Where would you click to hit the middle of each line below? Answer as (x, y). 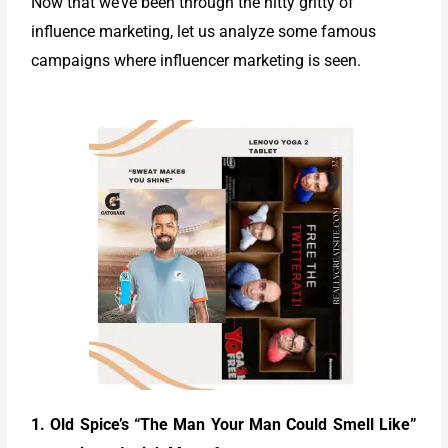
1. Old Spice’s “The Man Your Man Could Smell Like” (224, 425)
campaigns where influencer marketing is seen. (198, 60)
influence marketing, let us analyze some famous (204, 31)
